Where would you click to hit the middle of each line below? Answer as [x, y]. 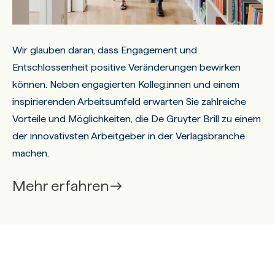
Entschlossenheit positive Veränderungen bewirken [126, 67]
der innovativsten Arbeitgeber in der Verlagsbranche [128, 136]
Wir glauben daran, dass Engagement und [104, 50]
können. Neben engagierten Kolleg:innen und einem [126, 84]
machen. [30, 153]
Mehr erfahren [60, 185]
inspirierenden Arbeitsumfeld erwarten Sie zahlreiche [129, 101]
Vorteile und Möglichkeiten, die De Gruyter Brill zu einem [136, 118]
